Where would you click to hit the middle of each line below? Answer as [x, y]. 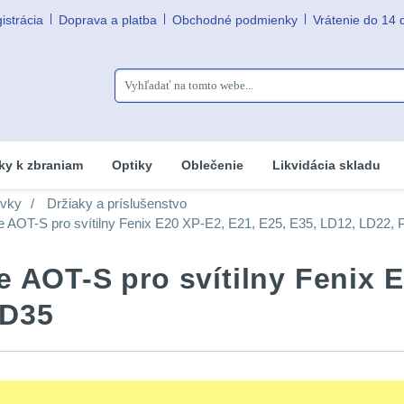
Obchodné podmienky [235, 20]
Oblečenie [212, 165]
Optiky [132, 165]
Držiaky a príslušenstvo [117, 203]
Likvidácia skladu [326, 165]
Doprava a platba [108, 20]
